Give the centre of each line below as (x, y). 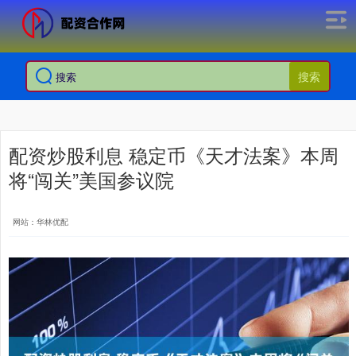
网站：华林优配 (41, 222)
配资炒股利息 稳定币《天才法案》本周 (174, 155)
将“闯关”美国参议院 (91, 180)
